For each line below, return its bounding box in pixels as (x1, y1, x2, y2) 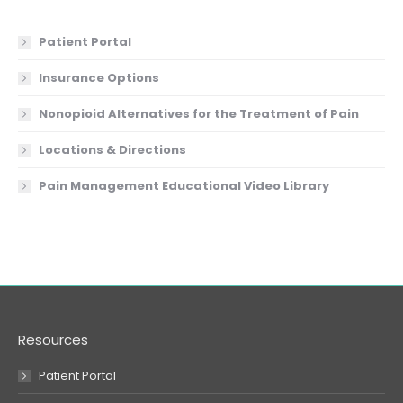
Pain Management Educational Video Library (39, 177, 329, 195)
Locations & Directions (39, 141, 186, 159)
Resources (18, 330, 88, 350)
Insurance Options (39, 69, 159, 87)
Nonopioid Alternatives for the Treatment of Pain (39, 105, 359, 123)
